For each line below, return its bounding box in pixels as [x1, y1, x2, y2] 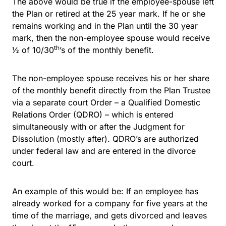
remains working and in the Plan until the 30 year [12, 20, 198, 31]
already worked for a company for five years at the [12, 198, 207, 208]
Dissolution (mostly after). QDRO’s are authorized [12, 133, 199, 144]
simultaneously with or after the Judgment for [12, 121, 185, 132]
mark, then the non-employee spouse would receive [12, 32, 210, 43]
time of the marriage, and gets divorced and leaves [12, 210, 207, 220]
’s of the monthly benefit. [60, 44, 154, 55]
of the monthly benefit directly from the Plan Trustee [12, 85, 210, 95]
